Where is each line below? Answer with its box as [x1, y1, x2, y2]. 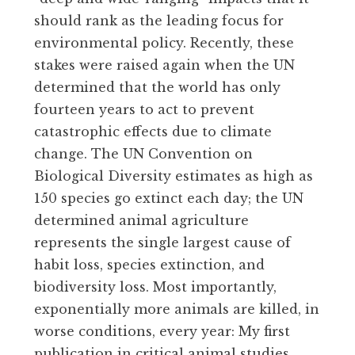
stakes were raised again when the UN [34, 57, 295, 74]
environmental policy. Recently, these [34, 35, 294, 52]
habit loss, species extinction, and [34, 257, 265, 273]
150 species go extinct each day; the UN [34, 190, 303, 207]
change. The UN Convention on [34, 146, 253, 162]
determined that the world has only [34, 79, 281, 96]
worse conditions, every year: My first [34, 323, 290, 340]
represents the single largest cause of [34, 235, 291, 251]
